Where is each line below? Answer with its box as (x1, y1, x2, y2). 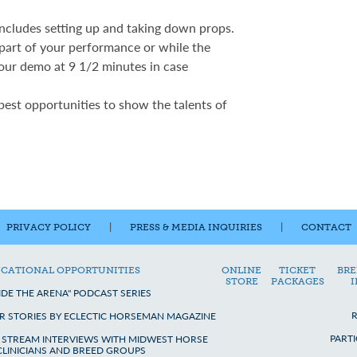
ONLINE (222, 265, 262, 276)
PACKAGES (270, 276, 324, 287)
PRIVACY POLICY (6, 222, 91, 233)
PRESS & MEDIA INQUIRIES (129, 222, 262, 233)
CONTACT (300, 222, 351, 233)
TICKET (279, 265, 316, 276)
